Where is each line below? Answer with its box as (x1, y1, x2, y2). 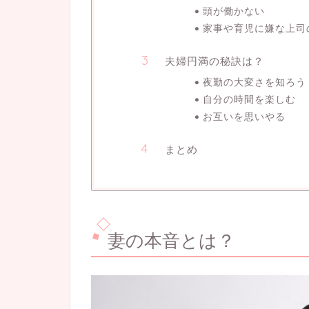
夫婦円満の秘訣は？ (165, 54, 264, 68)
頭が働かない (202, 5, 265, 17)
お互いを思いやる (202, 110, 286, 123)
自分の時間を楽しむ (202, 93, 296, 106)
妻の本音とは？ (108, 230, 235, 252)
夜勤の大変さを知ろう (202, 76, 306, 88)
